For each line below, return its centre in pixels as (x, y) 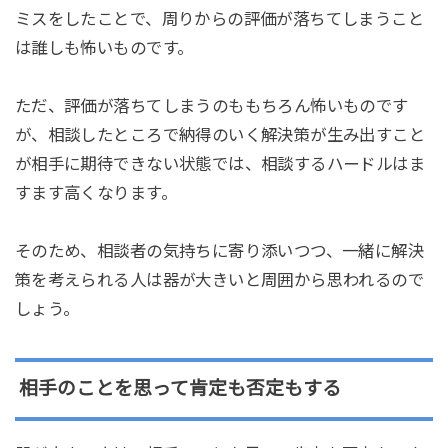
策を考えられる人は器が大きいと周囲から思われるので (219, 279)
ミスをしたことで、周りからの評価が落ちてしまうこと (219, 19)
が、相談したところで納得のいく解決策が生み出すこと (220, 135)
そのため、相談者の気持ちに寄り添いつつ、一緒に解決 (219, 250)
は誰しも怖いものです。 (104, 48)
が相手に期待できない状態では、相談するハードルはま (220, 164)
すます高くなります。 (95, 193)
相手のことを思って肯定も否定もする (179, 389)
